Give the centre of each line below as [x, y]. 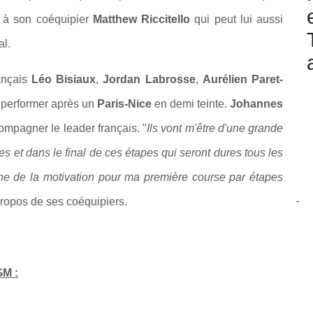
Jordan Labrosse [149, 80]
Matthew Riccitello [139, 20]
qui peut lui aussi [236, 20]
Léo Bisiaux [61, 80]
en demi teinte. [191, 104]
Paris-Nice [124, 104]
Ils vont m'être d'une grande [215, 129]
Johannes [256, 104]
